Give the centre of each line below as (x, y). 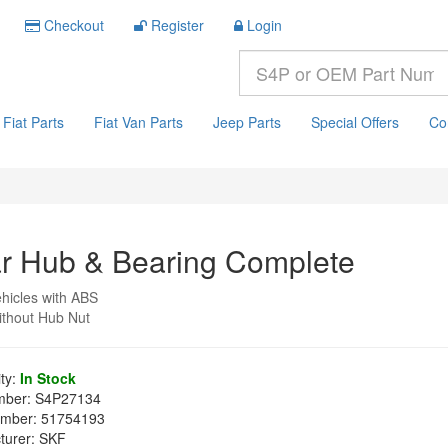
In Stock (48, 378)
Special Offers (355, 122)
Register (177, 25)
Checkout (74, 25)
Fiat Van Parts (138, 122)
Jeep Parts (247, 122)
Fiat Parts (33, 122)
